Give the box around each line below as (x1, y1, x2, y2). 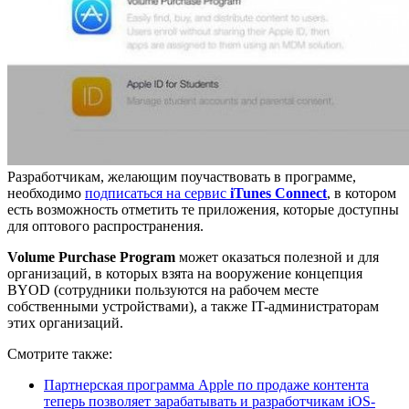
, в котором (327, 184, 396, 201)
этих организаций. (7, 314, 123, 330)
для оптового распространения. (7, 217, 204, 234)
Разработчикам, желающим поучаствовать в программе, (7, 168, 356, 184)
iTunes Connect (230, 184, 327, 201)
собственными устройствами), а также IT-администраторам (7, 298, 379, 314)
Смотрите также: (7, 345, 112, 362)
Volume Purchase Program (7, 248, 175, 265)
